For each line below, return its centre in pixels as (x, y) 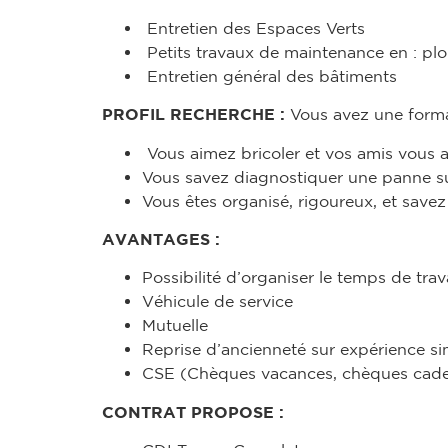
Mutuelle (175, 325)
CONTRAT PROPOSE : (193, 411)
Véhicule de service (217, 301)
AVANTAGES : (161, 239)
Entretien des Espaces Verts (253, 27)
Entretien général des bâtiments (269, 75)
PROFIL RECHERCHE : (196, 114)
